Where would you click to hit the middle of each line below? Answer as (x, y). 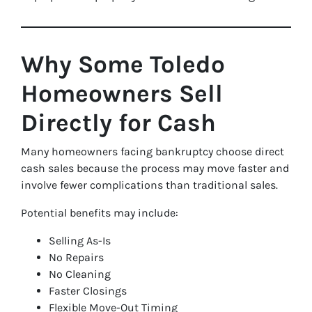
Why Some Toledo (123, 64)
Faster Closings (88, 291)
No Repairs (76, 257)
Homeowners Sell (122, 94)
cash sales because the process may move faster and (155, 168)
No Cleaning (80, 274)
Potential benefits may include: (100, 213)
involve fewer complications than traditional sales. (149, 185)
